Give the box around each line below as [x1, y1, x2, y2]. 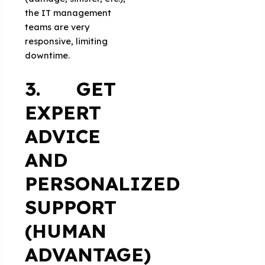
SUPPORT [25, 195, 117, 219]
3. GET [25, 76, 117, 101]
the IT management [25, 7, 112, 18]
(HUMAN [25, 218, 107, 243]
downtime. [25, 49, 75, 61]
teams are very [25, 21, 90, 33]
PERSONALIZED [25, 171, 181, 195]
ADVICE [25, 124, 101, 148]
